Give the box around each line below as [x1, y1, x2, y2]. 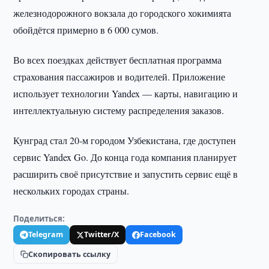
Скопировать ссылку [28, 249, 111, 259]
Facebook [140, 229, 177, 240]
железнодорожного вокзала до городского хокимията [13, 7, 232, 19]
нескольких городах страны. [13, 184, 130, 197]
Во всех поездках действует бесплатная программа [13, 53, 222, 66]
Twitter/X [84, 229, 119, 240]
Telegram [28, 229, 64, 240]
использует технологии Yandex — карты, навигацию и [13, 87, 238, 100]
